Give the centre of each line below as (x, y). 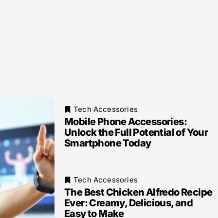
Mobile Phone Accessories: (126, 122)
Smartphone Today (108, 143)
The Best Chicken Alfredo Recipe (138, 192)
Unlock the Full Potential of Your (136, 132)
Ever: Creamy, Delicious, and (129, 203)
